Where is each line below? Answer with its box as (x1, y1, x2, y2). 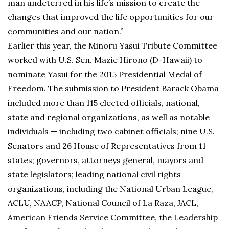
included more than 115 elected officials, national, (8, 98, 200, 108)
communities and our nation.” (8, 26, 123, 36)
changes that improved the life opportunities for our (8, 12, 214, 22)
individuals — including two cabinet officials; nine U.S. (8, 126, 215, 136)
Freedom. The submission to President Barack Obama (8, 83, 219, 94)
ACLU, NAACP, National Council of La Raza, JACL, (8, 198, 198, 208)
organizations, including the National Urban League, (8, 184, 213, 194)
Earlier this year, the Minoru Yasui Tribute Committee (8, 40, 217, 51)
